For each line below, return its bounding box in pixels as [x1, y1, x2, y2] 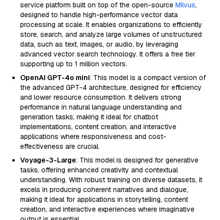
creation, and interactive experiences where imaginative [20, 205, 194, 214]
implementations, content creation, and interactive [20, 122, 176, 131]
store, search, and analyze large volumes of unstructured [20, 30, 202, 39]
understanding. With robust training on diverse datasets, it [20, 175, 202, 184]
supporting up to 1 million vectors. [20, 59, 127, 68]
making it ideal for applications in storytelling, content [20, 195, 188, 204]
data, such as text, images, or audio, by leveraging [20, 40, 178, 49]
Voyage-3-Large [20, 156, 76, 165]
